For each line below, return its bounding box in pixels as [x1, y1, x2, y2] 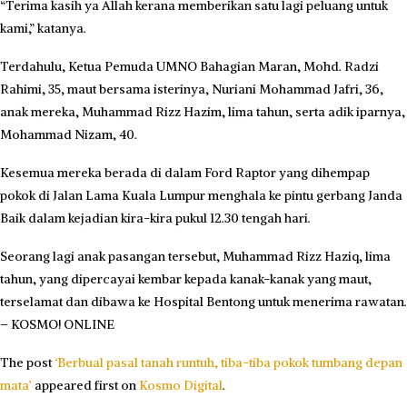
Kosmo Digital [139, 376, 223, 393]
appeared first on [32, 376, 139, 393]
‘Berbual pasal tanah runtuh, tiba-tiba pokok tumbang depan [55, 353, 402, 371]
